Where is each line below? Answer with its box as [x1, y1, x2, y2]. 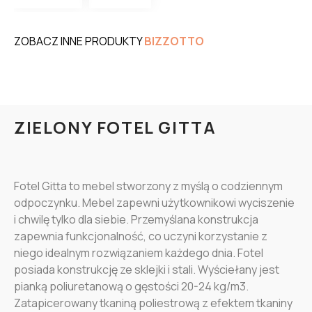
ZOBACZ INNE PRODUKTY [14, 33, 144, 49]
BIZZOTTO [144, 33, 204, 49]
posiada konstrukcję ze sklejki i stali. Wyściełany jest [14, 262, 279, 278]
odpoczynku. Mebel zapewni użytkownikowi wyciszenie [14, 195, 295, 211]
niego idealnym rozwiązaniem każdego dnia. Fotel [14, 245, 263, 261]
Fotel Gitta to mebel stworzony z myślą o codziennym [14, 178, 283, 194]
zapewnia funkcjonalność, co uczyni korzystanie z [14, 228, 267, 244]
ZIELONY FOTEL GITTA [14, 116, 217, 139]
